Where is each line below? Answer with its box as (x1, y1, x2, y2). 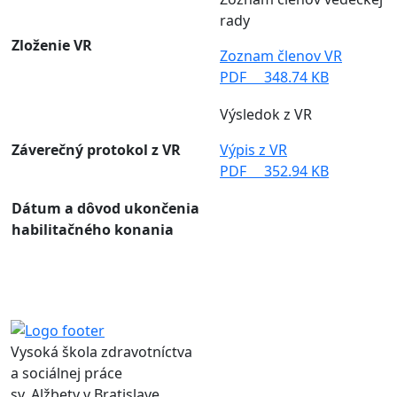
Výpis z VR (220, 139, 287, 160)
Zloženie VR (12, 35, 92, 55)
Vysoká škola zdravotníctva (11, 342, 192, 362)
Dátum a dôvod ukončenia (12, 198, 199, 218)
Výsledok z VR (220, 104, 312, 124)
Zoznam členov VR (220, 45, 342, 66)
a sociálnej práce (11, 363, 122, 384)
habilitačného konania (12, 219, 174, 239)
